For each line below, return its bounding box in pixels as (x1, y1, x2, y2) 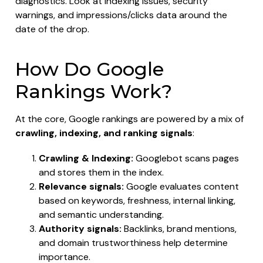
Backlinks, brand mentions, (122, 222, 237, 235)
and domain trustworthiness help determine (39, 237, 228, 249)
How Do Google (15, 57, 164, 80)
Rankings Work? (15, 79, 172, 103)
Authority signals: (39, 222, 122, 235)
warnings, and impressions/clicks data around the (15, 8, 227, 21)
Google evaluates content (124, 180, 239, 193)
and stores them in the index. (39, 166, 164, 179)
